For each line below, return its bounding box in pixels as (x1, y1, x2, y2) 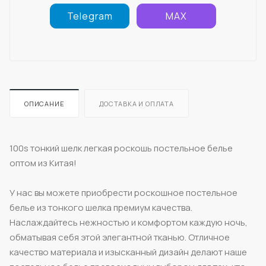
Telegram (66, 9, 113, 23)
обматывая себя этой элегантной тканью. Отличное (9, 230, 230, 243)
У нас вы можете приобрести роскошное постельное (9, 186, 237, 199)
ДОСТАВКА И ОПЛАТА (99, 99, 174, 108)
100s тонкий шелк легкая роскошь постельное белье (9, 141, 233, 154)
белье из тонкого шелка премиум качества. (9, 201, 192, 214)
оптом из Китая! (9, 156, 77, 169)
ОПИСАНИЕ (24, 99, 65, 108)
